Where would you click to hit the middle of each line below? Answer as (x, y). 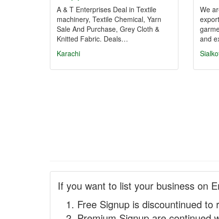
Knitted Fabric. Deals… (92, 39)
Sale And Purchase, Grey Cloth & (108, 29)
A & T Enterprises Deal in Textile (107, 9)
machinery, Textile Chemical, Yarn (109, 19)
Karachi (68, 53)
